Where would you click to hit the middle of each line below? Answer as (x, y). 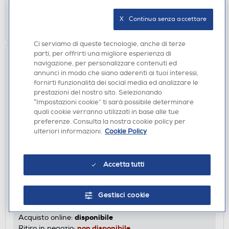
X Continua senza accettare (163, 19)
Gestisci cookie (124, 195)
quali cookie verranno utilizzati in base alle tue (106, 112)
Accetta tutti (124, 165)
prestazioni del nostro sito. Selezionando (98, 93)
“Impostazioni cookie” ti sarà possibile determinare (114, 102)
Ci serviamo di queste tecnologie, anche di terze (110, 44)
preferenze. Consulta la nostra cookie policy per (110, 122)
